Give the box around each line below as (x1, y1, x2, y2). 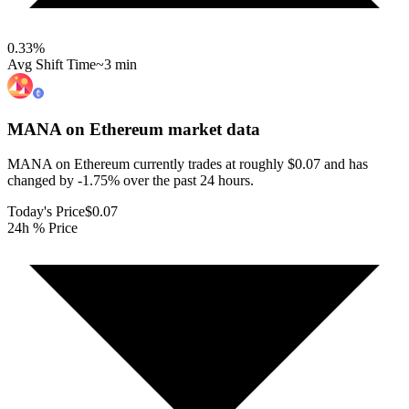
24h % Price (7, 220, 78, 236)
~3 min (96, 56, 137, 72)
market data (163, 119, 260, 139)
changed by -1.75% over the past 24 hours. (7, 173, 254, 189)
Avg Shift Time (7, 56, 96, 72)
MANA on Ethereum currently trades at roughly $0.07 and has (7, 156, 368, 173)
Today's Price (7, 204, 85, 220)
